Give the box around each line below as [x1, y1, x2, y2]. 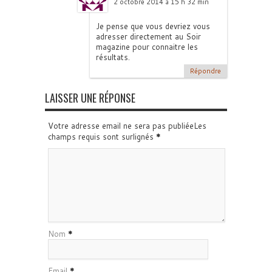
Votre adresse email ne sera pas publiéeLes [48, 120, 206, 131]
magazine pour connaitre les [96, 41, 198, 52]
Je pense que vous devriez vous [96, 21, 210, 32]
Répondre [190, 66, 221, 76]
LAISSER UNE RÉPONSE [45, 90, 135, 106]
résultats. [96, 52, 130, 63]
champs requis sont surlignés [48, 131, 156, 142]
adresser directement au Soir [96, 31, 201, 42]
